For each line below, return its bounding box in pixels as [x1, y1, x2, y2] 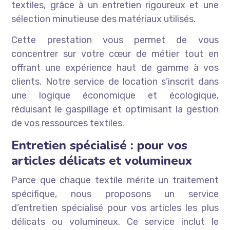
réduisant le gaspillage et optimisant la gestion [11, 104, 219, 116]
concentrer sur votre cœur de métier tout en [11, 48, 219, 60]
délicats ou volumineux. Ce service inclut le [11, 216, 219, 228]
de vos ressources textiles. [11, 118, 125, 129]
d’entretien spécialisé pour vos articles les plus [11, 202, 219, 214]
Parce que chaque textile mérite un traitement [11, 175, 219, 186]
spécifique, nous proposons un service [11, 188, 219, 200]
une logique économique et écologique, [11, 90, 219, 102]
